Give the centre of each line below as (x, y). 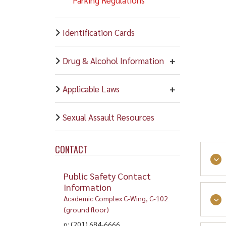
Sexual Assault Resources (108, 117)
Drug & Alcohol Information (113, 60)
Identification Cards (98, 32)
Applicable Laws (91, 89)
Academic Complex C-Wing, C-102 (116, 198)
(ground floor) (86, 209)
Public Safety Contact (107, 176)
